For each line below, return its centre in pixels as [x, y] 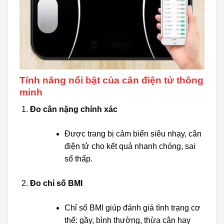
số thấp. [78, 159]
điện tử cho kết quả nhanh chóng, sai [130, 146]
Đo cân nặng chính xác [73, 109]
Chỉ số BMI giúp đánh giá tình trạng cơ [132, 208]
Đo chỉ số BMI [56, 183]
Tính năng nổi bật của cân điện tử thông [111, 80]
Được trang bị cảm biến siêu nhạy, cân [133, 134]
